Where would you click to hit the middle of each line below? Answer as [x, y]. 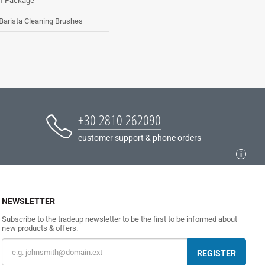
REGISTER [216, 253]
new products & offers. [40, 228]
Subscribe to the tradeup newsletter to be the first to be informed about [119, 219]
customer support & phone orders [140, 138]
